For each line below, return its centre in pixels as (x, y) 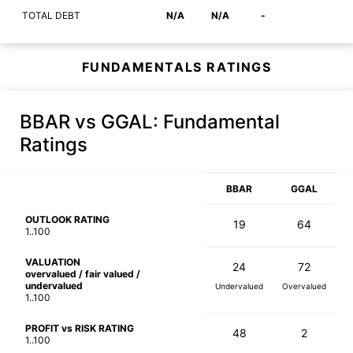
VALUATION (53, 262)
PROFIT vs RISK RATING (80, 328)
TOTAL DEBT (51, 15)
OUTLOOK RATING (67, 219)
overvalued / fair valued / (83, 273)
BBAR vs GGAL (86, 121)
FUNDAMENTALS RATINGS (176, 67)
